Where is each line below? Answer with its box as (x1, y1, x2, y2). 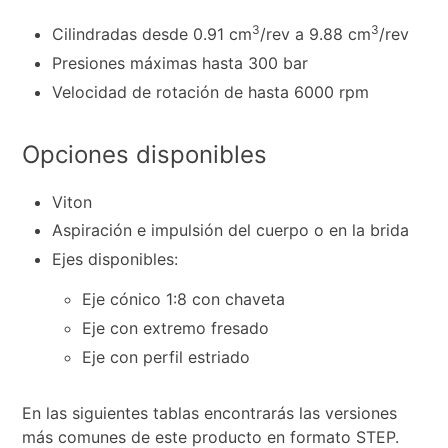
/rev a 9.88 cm (260, 24, 372, 45)
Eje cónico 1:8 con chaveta (82, 289, 286, 310)
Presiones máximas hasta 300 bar (52, 52, 309, 73)
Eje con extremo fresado (82, 318, 270, 339)
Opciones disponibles (22, 139, 268, 169)
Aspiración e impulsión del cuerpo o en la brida (52, 220, 410, 241)
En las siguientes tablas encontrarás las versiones (22, 402, 398, 423)
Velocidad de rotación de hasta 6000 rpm (52, 81, 370, 102)
